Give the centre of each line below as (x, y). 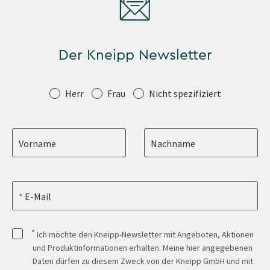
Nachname (173, 144)
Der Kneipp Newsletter (135, 55)
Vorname (38, 144)
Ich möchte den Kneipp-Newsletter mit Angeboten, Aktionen (144, 234)
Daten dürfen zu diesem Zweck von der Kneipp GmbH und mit (143, 261)
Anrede (33, 91)
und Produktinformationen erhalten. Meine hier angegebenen (143, 247)
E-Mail (37, 197)
